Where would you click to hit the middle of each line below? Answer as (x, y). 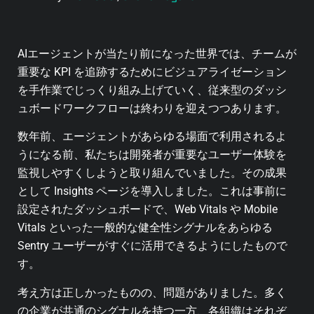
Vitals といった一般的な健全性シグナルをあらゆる (145, 228)
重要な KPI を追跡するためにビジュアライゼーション (152, 71)
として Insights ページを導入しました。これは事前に (152, 191)
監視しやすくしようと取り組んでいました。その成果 (152, 173)
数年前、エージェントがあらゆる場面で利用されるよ (152, 137)
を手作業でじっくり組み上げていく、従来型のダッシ (152, 90)
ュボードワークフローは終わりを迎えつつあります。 (152, 108)
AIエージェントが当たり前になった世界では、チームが (157, 53)
